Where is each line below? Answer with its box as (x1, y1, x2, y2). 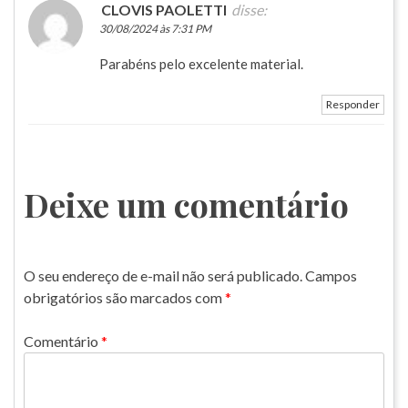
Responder (326, 97, 380, 111)
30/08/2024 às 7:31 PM (99, 21, 211, 36)
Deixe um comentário (24, 181, 349, 226)
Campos (305, 266, 357, 284)
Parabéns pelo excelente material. (99, 55, 303, 72)
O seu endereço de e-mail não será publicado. (24, 266, 302, 284)
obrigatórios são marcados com (24, 288, 225, 306)
